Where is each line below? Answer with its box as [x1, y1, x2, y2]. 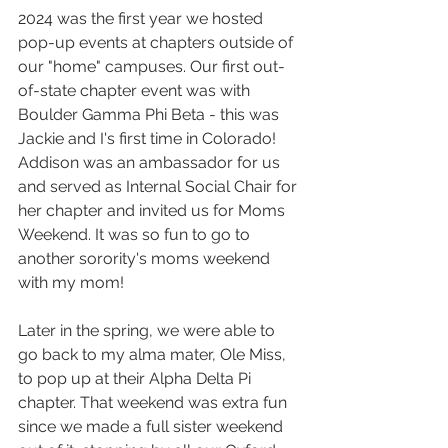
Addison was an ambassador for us [18, 153, 284, 173]
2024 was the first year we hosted [18, 9, 267, 29]
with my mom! [18, 273, 124, 293]
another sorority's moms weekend [18, 249, 274, 269]
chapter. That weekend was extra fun [18, 393, 291, 413]
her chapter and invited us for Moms [18, 201, 289, 221]
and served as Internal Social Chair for [18, 177, 301, 197]
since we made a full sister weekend [18, 417, 287, 437]
